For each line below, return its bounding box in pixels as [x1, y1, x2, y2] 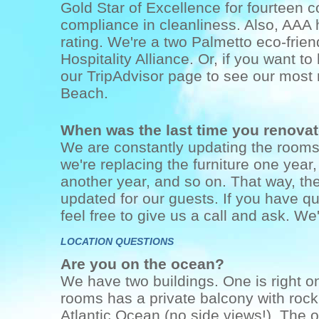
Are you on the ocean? [61, 256, 224, 272]
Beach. [61, 85, 108, 101]
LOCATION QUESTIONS [61, 236, 174, 247]
